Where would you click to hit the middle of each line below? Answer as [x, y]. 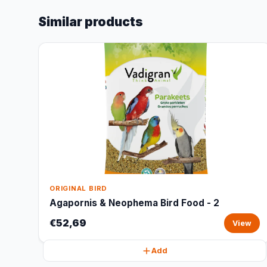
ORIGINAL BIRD [79, 188]
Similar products [91, 22]
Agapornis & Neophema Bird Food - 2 [134, 203]
